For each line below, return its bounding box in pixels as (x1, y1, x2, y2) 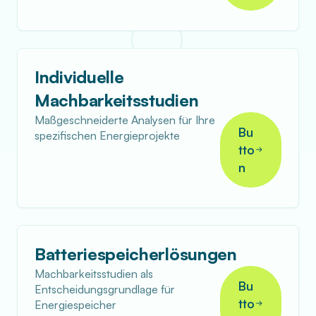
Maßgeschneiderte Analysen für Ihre (35, 112, 215, 127)
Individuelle (35, 66, 124, 87)
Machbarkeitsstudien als (35, 266, 153, 281)
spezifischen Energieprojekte (35, 128, 180, 142)
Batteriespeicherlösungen (35, 243, 237, 265)
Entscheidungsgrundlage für (35, 281, 175, 296)
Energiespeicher (35, 297, 116, 312)
